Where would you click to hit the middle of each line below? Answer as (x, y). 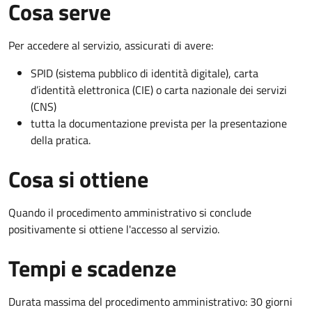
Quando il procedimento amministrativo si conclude (130, 212)
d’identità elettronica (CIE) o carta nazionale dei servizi (159, 89)
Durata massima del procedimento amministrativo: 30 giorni (150, 301)
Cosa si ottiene (78, 179)
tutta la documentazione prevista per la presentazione (159, 123)
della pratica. (61, 140)
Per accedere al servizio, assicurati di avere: (111, 45)
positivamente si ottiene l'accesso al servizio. (114, 229)
